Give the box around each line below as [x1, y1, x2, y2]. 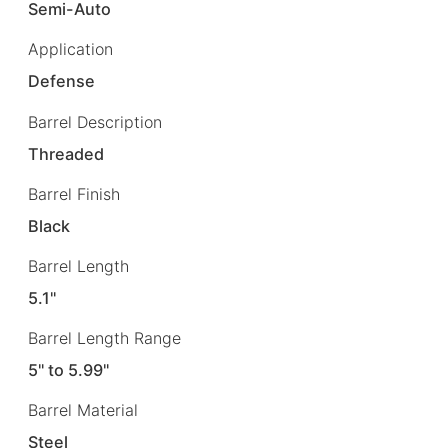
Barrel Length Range [28, 327, 181, 348]
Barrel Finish [28, 183, 120, 204]
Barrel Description [28, 111, 162, 132]
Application [28, 39, 113, 60]
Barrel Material [28, 400, 138, 421]
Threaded [28, 143, 105, 164]
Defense [28, 71, 96, 92]
